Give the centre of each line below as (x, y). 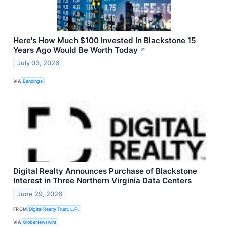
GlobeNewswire (40, 222)
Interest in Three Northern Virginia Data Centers (102, 181)
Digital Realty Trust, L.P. (54, 209)
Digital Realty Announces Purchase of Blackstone (105, 171)
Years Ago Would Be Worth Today (75, 50)
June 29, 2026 (40, 194)
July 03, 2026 (39, 63)
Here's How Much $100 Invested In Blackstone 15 (105, 41)
